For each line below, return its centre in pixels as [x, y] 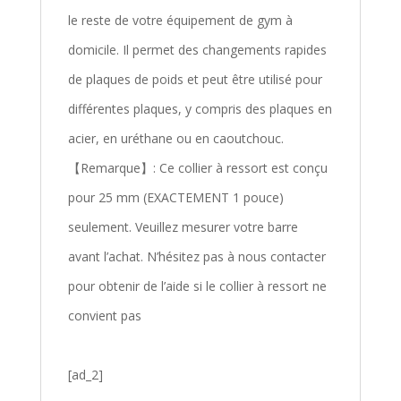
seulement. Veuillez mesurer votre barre [183, 227]
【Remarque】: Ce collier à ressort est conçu [197, 168]
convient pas [104, 316]
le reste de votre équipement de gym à [180, 21]
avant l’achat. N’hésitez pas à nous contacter [196, 257]
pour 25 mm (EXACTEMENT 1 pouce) [175, 198]
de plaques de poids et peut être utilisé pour [195, 80]
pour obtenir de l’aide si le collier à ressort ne [197, 286]
